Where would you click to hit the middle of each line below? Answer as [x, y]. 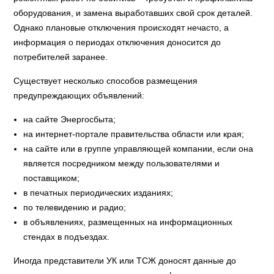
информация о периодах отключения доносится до [117, 42]
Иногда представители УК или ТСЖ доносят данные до [125, 261]
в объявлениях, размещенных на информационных [128, 222]
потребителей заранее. [61, 57]
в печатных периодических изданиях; [98, 193]
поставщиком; [52, 178]
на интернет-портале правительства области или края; [134, 134]
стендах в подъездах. [67, 237]
